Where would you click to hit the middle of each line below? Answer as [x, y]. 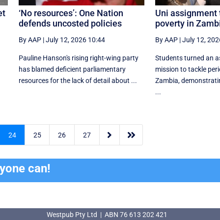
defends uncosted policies [70, 23]
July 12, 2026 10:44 [75, 40]
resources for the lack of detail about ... [78, 80]
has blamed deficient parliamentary [72, 69]
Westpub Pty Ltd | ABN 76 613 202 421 [107, 215]
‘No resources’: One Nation [71, 13]
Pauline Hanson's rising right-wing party [78, 58]
